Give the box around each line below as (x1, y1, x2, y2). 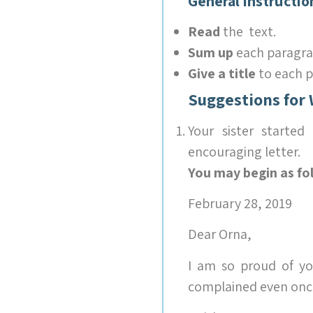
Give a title (187, 64, 256, 82)
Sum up (187, 43, 233, 61)
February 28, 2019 (187, 194, 292, 212)
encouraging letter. (187, 142, 303, 161)
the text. (219, 22, 276, 41)
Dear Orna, (187, 225, 252, 244)
